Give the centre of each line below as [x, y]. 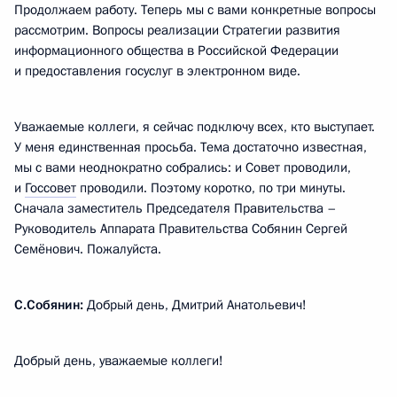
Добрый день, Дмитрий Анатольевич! [195, 305]
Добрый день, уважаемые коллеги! [119, 361]
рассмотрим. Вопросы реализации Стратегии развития [177, 30]
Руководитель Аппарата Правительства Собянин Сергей [181, 229]
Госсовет [51, 188]
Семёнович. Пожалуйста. [88, 249]
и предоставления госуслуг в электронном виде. [157, 71]
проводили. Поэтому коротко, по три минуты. [211, 188]
